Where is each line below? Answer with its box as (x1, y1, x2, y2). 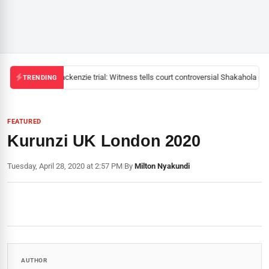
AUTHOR (21, 257, 47, 264)
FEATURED (7, 118, 41, 125)
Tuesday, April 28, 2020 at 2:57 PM (7, 162, 122, 171)
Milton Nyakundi (134, 162, 190, 171)
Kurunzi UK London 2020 (7, 132, 201, 150)
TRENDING (22, 73, 58, 82)
